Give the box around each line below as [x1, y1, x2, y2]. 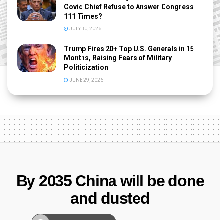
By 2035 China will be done [16, 172, 204, 190]
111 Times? [64, 12, 102, 21]
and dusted [70, 190, 150, 208]
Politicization [64, 63, 108, 72]
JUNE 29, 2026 [68, 77, 103, 83]
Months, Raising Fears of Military [64, 54, 172, 62]
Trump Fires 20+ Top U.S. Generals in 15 [64, 45, 194, 53]
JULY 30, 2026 [68, 26, 101, 32]
